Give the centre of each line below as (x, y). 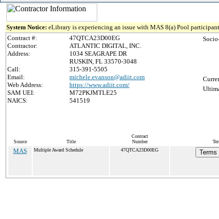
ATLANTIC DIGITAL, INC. (105, 46)
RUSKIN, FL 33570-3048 (103, 61)
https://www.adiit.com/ (99, 85)
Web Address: (25, 85)
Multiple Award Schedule (58, 150)
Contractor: (22, 46)
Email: (16, 77)
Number (140, 142)
